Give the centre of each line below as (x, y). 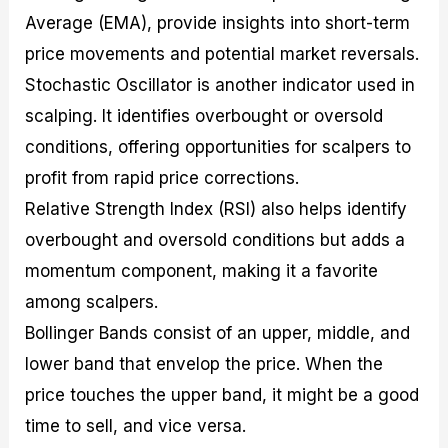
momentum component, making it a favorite (202, 271)
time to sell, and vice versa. (136, 426)
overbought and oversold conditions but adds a (215, 240)
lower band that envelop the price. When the (204, 364)
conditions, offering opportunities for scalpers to (218, 147)
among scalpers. (92, 302)
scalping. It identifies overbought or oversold (204, 116)
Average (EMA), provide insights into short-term (218, 23)
